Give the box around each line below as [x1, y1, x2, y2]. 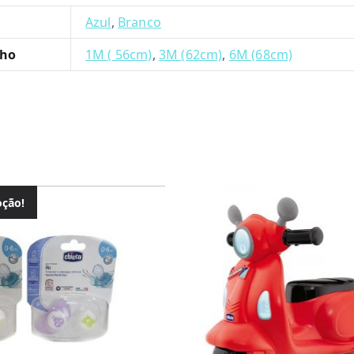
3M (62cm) [158, 46, 223, 63]
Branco [117, 13, 161, 31]
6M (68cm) [228, 46, 293, 63]
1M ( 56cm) [85, 46, 153, 63]
